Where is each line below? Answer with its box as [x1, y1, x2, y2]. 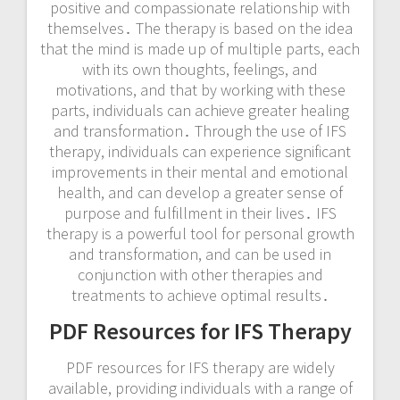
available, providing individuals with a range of [47, 377, 353, 398]
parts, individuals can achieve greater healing [51, 99, 349, 121]
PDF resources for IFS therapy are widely [65, 356, 335, 378]
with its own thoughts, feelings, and [82, 58, 318, 79]
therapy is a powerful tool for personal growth [46, 222, 354, 244]
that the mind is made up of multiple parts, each [40, 37, 360, 59]
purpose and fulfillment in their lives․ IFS [63, 202, 337, 223]
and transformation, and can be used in [69, 243, 331, 264]
